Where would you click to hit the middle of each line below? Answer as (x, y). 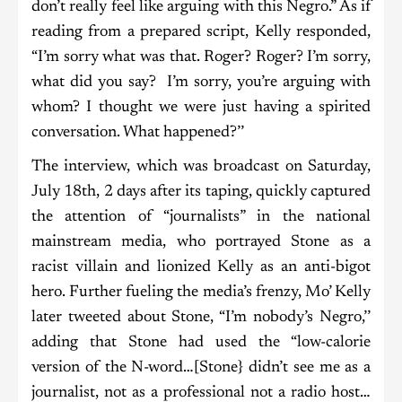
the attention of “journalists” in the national (201, 218)
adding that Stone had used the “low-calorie (201, 343)
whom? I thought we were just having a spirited (201, 108)
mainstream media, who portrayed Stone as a (201, 243)
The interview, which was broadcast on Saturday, (201, 167)
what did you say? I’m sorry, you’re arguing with (201, 83)
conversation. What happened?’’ (153, 133)
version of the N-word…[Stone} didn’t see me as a (201, 368)
